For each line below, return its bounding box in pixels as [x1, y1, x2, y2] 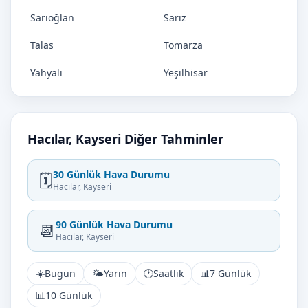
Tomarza [164, 38, 203, 52]
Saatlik [153, 267, 184, 280]
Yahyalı [30, 66, 63, 79]
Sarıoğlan [30, 11, 74, 24]
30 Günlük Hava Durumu [53, 168, 170, 181]
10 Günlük [45, 289, 92, 302]
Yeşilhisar [164, 66, 208, 79]
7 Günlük [210, 267, 251, 280]
